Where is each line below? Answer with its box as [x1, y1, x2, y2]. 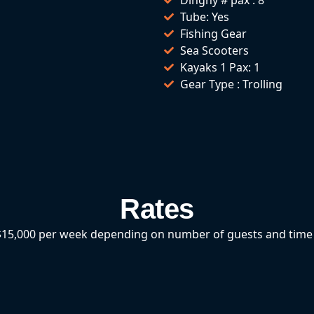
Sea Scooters [179, 42, 249, 58]
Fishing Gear [179, 25, 247, 41]
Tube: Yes [179, 8, 229, 25]
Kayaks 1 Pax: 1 [179, 59, 260, 75]
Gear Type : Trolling [179, 76, 282, 92]
